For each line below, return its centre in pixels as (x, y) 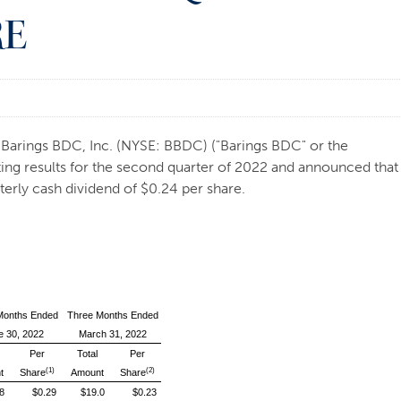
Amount (87, 372)
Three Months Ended (113, 315)
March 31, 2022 (113, 334)
